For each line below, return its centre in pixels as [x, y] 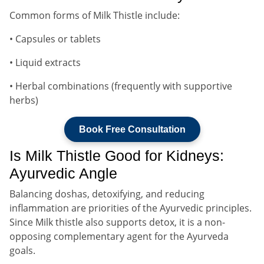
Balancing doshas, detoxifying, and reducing [107, 194]
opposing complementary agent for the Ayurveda [119, 236]
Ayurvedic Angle [63, 173]
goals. [22, 250]
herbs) [24, 100]
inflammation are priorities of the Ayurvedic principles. [131, 208]
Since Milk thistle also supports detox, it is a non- [117, 222]
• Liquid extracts [45, 62]
